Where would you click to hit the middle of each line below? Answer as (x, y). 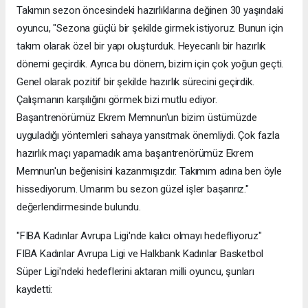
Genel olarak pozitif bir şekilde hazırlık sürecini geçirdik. (135, 82)
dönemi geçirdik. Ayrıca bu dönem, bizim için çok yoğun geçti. (150, 64)
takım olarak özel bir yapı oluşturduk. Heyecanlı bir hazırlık (141, 46)
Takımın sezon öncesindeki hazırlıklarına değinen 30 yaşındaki (150, 11)
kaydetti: (35, 290)
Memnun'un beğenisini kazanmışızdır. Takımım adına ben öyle (149, 172)
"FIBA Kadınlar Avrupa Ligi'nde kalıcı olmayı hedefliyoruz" (139, 236)
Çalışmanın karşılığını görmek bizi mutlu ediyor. (117, 100)
